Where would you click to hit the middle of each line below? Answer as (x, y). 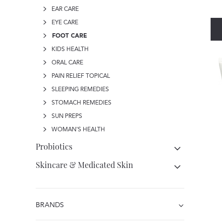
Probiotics (54, 146)
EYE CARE (64, 23)
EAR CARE (64, 9)
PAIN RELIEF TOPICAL (80, 76)
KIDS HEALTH (69, 50)
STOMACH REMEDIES (81, 103)
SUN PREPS (66, 116)
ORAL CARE (67, 63)
